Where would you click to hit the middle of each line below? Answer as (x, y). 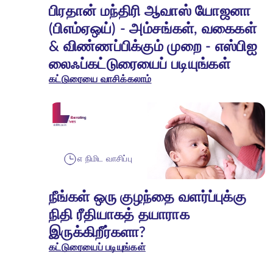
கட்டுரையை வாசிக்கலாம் (100, 79)
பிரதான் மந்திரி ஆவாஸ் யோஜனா (150, 11)
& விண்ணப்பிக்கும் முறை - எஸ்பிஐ (153, 47)
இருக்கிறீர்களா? (97, 233)
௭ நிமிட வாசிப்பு (105, 159)
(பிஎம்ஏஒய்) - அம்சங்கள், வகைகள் (153, 29)
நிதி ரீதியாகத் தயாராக (119, 215)
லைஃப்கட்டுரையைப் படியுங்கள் (140, 64)
